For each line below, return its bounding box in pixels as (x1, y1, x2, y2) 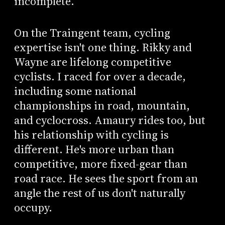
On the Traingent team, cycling (14, 25, 170, 41)
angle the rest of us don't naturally (14, 185, 185, 201)
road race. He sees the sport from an (14, 170, 198, 186)
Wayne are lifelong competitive (14, 54, 171, 70)
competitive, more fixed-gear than (14, 156, 187, 172)
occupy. (14, 199, 52, 215)
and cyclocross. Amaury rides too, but (14, 112, 205, 128)
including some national (14, 83, 136, 99)
